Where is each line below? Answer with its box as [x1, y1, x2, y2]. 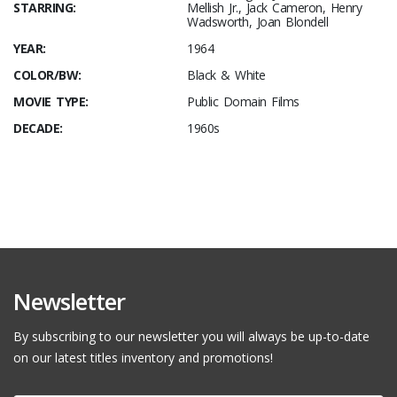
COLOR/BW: [13, 66, 82, 83]
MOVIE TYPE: [13, 93, 89, 110]
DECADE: [13, 120, 63, 136]
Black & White [187, 66, 266, 83]
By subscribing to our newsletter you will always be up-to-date [13, 328, 370, 345]
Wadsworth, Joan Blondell [187, 13, 328, 30]
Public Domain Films [187, 93, 300, 110]
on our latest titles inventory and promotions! [13, 349, 273, 366]
